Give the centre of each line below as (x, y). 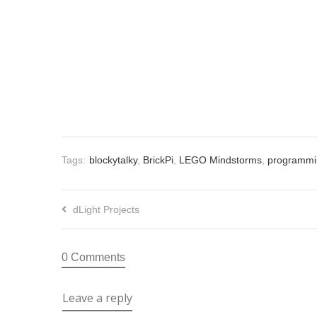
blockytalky (113, 160)
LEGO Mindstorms (220, 160)
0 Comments (93, 258)
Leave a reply (97, 298)
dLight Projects (106, 210)
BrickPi (158, 160)
